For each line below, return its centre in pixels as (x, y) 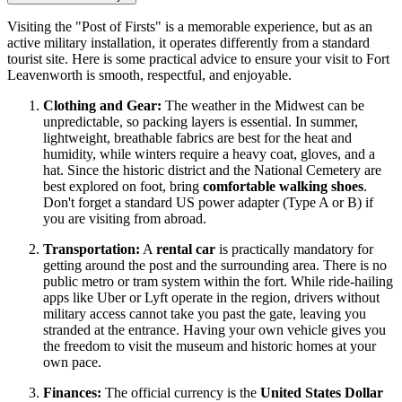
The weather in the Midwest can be (263, 106)
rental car (186, 249)
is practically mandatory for (294, 249)
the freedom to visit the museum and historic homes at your (210, 346)
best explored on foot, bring (123, 187)
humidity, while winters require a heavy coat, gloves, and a (209, 154)
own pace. (72, 363)
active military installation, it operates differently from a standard (188, 43)
